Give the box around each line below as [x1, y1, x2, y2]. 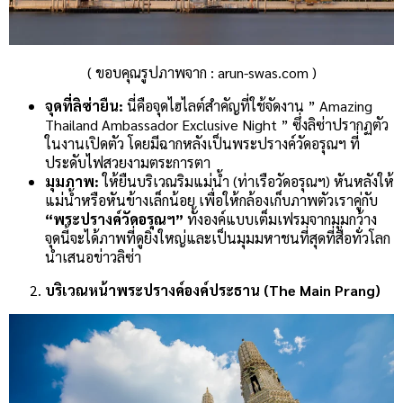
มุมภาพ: [45, 171, 99, 191]
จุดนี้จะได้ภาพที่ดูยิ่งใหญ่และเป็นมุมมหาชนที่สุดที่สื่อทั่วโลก [45, 228, 390, 247]
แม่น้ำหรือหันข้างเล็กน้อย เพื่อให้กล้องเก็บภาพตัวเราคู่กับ [45, 190, 378, 210]
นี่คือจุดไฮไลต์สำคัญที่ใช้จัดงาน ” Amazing [123, 95, 372, 115]
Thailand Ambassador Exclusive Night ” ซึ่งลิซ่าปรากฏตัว [45, 114, 389, 134]
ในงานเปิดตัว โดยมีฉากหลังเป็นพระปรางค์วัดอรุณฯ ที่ [45, 133, 360, 153]
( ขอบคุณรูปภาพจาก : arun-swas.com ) [86, 62, 317, 82]
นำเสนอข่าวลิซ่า [45, 246, 141, 266]
